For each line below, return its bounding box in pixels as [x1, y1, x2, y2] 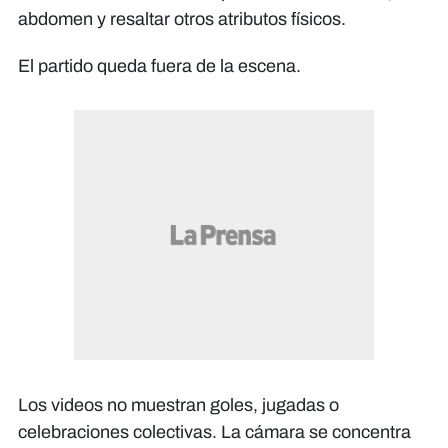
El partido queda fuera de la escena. [18, 55, 301, 76]
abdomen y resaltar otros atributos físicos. [18, 8, 346, 29]
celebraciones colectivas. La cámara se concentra [18, 421, 411, 442]
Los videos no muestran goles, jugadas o [18, 394, 339, 415]
